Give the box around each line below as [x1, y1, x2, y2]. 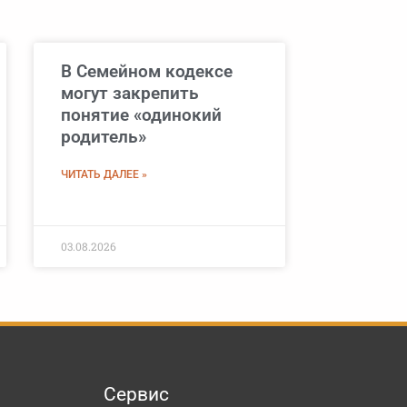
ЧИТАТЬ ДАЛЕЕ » [60, 168, 147, 182]
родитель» [60, 126, 146, 148]
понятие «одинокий [60, 104, 222, 126]
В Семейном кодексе [60, 61, 233, 83]
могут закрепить [60, 83, 199, 104]
